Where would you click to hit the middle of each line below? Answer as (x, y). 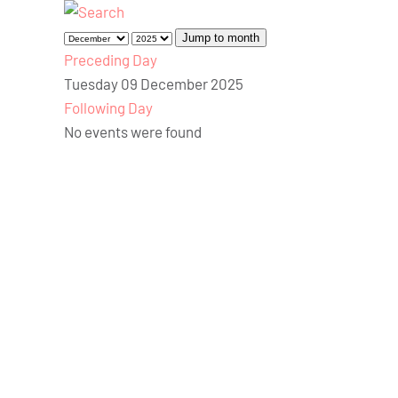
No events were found (133, 132)
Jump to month (221, 38)
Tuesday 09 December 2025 (154, 84)
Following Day (108, 108)
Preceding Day (111, 60)
